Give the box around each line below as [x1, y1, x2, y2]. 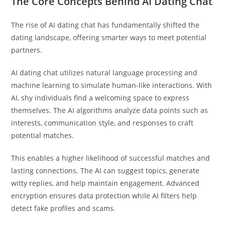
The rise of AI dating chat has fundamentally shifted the [11, 20, 200, 30]
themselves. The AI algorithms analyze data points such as [11, 105, 208, 115]
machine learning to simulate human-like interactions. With [11, 80, 212, 90]
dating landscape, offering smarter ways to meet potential [11, 33, 207, 42]
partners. [11, 45, 43, 55]
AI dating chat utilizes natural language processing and [11, 68, 198, 77]
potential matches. [11, 131, 74, 140]
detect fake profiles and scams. [11, 203, 116, 213]
